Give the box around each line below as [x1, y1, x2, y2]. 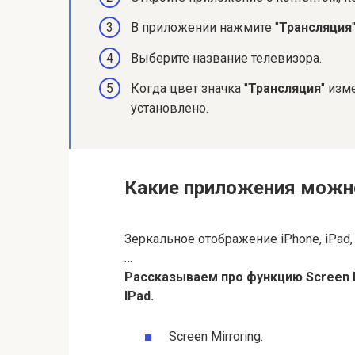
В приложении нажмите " [131, 20, 279, 36]
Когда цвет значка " [131, 80, 248, 96]
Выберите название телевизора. [131, 50, 322, 66]
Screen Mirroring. [169, 328, 263, 344]
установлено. [131, 100, 208, 116]
